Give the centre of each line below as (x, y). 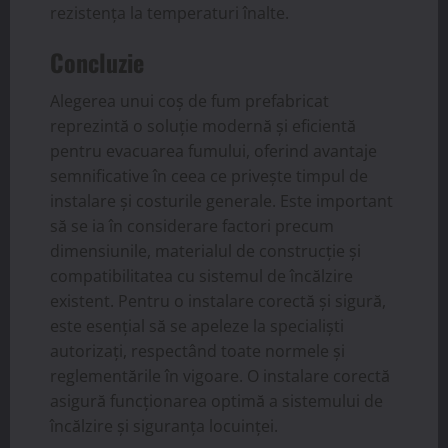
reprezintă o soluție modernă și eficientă (203, 125)
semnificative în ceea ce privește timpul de (209, 175)
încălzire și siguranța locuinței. (164, 425)
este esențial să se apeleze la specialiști (197, 325)
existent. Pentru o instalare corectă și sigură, (218, 300)
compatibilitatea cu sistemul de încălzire (201, 275)
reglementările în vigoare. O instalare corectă (220, 375)
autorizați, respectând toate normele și (197, 350)
